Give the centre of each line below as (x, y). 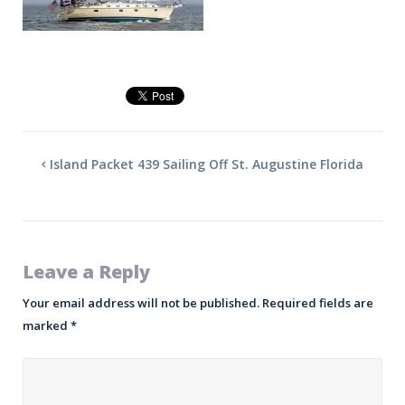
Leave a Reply (86, 272)
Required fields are (317, 303)
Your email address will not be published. (141, 303)
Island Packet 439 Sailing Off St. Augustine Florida (207, 165)
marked (46, 326)
